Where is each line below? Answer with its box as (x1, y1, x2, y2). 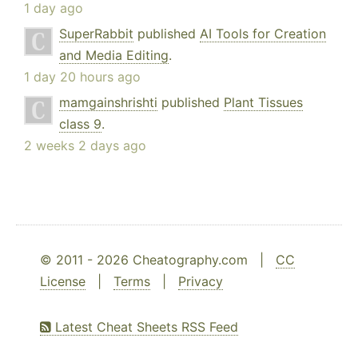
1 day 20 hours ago (24, 69, 141, 86)
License (40, 273, 86, 290)
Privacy (178, 273, 223, 290)
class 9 (59, 116, 101, 133)
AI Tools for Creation (200, 26, 326, 42)
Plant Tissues (224, 94, 303, 111)
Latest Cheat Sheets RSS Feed (51, 319, 238, 336)
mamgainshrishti (59, 94, 157, 111)
